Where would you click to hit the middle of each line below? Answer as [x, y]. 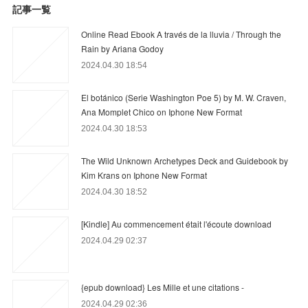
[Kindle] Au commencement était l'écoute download [177, 223]
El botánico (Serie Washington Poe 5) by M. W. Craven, [184, 97]
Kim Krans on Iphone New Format [144, 175]
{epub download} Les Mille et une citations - [163, 287]
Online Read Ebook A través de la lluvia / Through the [181, 34]
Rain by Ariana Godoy [123, 48]
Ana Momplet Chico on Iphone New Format [162, 111]
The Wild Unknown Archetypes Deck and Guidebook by [185, 160]
